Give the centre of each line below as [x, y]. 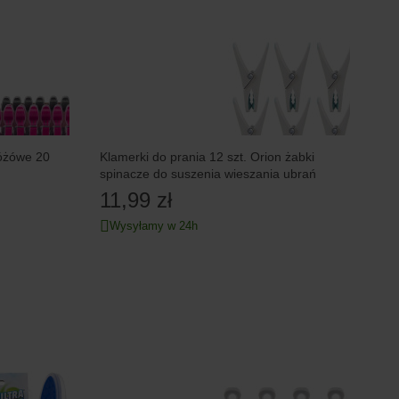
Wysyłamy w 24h [154, 225]
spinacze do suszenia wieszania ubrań [208, 173]
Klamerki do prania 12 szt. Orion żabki [208, 156]
